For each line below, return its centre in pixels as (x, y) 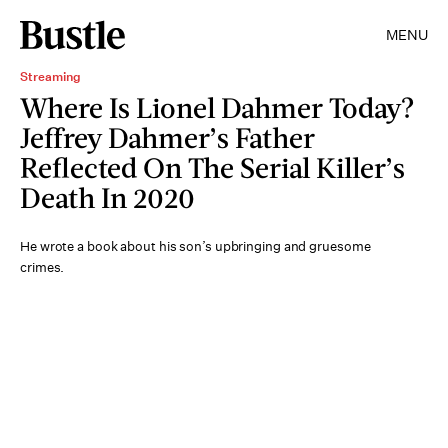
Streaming (50, 76)
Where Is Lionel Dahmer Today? (217, 107)
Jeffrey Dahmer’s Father (167, 137)
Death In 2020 (107, 197)
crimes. (42, 267)
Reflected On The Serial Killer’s (212, 167)
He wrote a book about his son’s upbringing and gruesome (195, 246)
